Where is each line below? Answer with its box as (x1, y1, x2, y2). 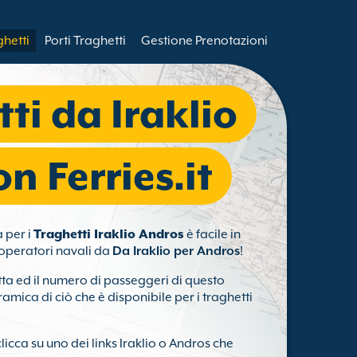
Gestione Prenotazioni (141, 33, 268, 48)
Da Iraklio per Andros (112, 244, 240, 258)
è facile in (184, 227, 241, 241)
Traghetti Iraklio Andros (33, 227, 184, 241)
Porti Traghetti (45, 33, 126, 48)
